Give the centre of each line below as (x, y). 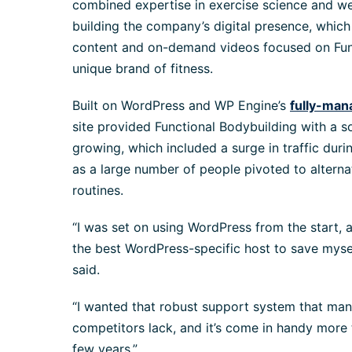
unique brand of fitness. (143, 68)
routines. (98, 190)
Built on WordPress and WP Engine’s (181, 105)
